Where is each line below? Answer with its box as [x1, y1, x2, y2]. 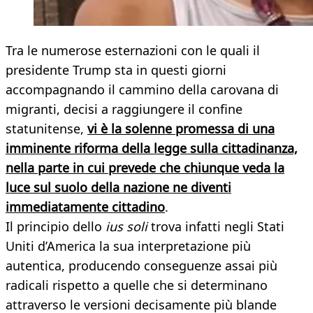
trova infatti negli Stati [147, 218, 284, 235]
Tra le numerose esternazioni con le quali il [6, 42, 260, 59]
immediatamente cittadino [6, 198, 165, 216]
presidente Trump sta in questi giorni [6, 61, 226, 79]
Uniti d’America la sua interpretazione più [6, 238, 251, 255]
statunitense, [6, 120, 87, 138]
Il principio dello [6, 218, 105, 235]
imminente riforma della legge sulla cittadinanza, [6, 140, 298, 157]
